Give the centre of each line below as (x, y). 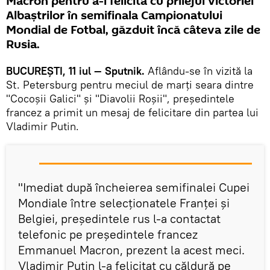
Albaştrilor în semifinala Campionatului (114, 15)
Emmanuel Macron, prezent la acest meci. (131, 250)
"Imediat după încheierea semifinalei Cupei (134, 187)
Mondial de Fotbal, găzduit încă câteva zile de (133, 30)
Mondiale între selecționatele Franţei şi (124, 202)
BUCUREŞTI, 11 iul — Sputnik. (75, 71)
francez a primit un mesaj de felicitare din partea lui (132, 112)
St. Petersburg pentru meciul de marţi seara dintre (130, 84)
